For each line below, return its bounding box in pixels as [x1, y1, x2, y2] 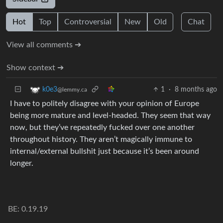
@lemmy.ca [57, 87, 87, 93]
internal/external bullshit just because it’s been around [10, 147, 199, 155]
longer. [10, 159, 33, 167]
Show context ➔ [6, 63, 64, 72]
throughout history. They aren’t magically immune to [10, 135, 192, 143]
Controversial [64, 17, 111, 26]
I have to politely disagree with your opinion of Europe [10, 99, 199, 108]
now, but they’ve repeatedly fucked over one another [10, 123, 195, 131]
